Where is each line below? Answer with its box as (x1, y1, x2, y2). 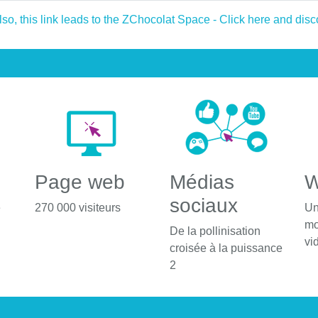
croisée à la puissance (169, 241, 283, 254)
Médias (169, 170, 234, 193)
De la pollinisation (169, 224, 261, 237)
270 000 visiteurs (35, 201, 121, 214)
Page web (35, 170, 126, 193)
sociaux (169, 194, 238, 216)
